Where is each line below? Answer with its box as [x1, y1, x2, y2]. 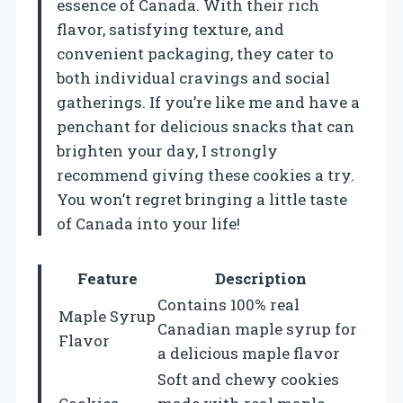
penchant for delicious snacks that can [57, 115, 354, 137]
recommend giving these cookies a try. [57, 164, 354, 185]
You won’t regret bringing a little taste [57, 188, 347, 210]
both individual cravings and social [57, 67, 330, 88]
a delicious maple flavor [157, 342, 340, 363]
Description [214, 267, 307, 289]
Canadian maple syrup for [157, 318, 357, 339]
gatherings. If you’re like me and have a [57, 91, 360, 112]
